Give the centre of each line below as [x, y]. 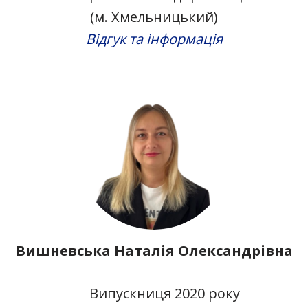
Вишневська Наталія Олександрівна [154, 251]
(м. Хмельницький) [154, 16]
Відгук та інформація [154, 38]
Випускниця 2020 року [164, 293]
